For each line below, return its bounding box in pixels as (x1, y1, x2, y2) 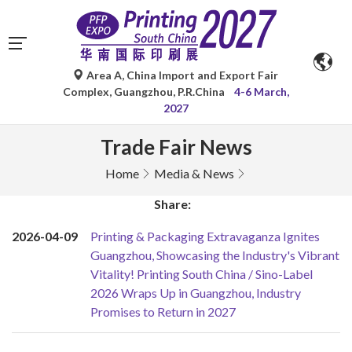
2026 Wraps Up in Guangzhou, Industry (90, 285, 301, 300)
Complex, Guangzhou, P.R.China (62, 85, 227, 98)
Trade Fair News (100, 134, 252, 159)
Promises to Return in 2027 (90, 304, 236, 319)
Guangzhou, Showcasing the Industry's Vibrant (90, 247, 339, 262)
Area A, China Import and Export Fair (84, 68, 279, 82)
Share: (154, 196, 191, 211)
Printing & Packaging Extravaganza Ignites (90, 229, 320, 244)
